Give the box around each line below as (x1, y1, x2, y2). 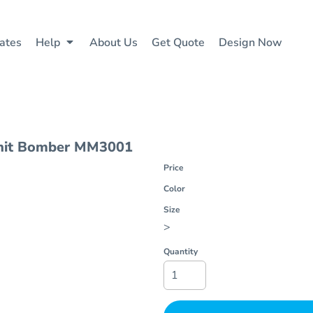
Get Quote (152, 34, 205, 50)
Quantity (163, 246, 198, 257)
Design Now (219, 34, 282, 50)
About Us (89, 34, 138, 50)
